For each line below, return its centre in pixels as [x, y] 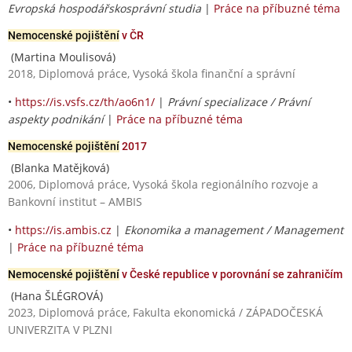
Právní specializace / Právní [239, 101]
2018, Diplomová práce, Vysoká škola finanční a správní [152, 73]
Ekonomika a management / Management [234, 229]
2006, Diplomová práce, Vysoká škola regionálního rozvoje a [163, 184]
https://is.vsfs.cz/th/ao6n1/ [85, 101]
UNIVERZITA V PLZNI [60, 329]
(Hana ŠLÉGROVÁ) [55, 295]
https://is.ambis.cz [63, 229]
